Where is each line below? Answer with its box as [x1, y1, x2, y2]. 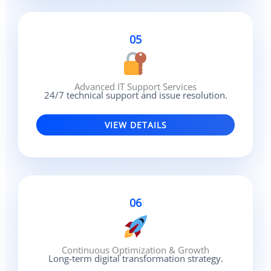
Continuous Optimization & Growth [62, 244, 209, 256]
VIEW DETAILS [104, 119, 167, 131]
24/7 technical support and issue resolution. [44, 89, 227, 102]
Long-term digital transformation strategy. [48, 252, 223, 265]
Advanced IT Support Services [74, 80, 197, 93]
